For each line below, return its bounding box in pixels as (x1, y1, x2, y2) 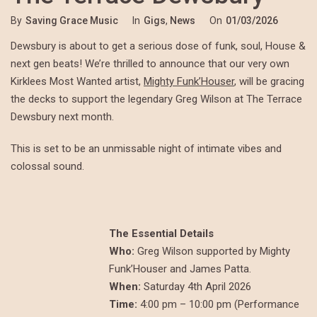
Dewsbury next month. (11, 110, 114, 124)
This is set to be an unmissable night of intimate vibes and (11, 142, 282, 156)
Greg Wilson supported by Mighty (134, 245, 291, 258)
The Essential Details (109, 227, 214, 241)
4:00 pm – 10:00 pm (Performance (137, 298, 300, 311)
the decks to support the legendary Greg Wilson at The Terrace (11, 93, 302, 106)
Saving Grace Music (25, 15, 118, 27)
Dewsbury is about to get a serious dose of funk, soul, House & (11, 40, 306, 53)
